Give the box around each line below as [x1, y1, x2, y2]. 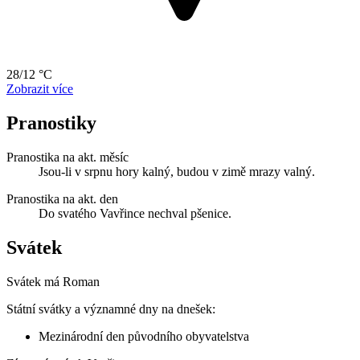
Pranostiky [6, 112, 96, 133]
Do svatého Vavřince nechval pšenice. [39, 206, 231, 220]
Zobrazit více [6, 81, 73, 96]
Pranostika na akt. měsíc [6, 149, 129, 164]
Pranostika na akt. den [6, 191, 118, 206]
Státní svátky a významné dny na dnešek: [6, 301, 215, 316]
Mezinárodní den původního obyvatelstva [39, 329, 249, 343]
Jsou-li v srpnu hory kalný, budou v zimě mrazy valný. [39, 164, 315, 178]
